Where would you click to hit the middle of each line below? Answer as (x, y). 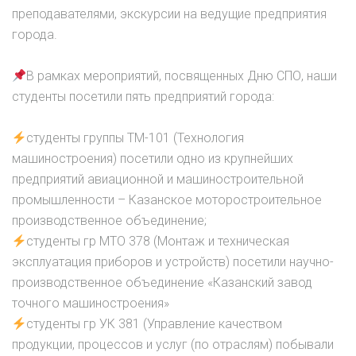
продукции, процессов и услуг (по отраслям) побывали (173, 345)
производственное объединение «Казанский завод (162, 283)
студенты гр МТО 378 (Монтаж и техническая (158, 242)
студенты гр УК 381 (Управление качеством (155, 324)
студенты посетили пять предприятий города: (143, 97)
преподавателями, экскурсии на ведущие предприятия (169, 14)
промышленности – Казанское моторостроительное (167, 200)
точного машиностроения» (91, 304)
